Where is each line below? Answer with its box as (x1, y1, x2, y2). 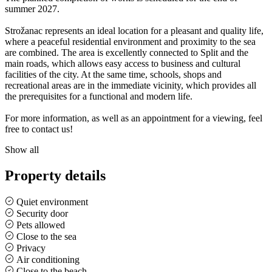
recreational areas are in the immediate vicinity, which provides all (5, 80, 256, 90)
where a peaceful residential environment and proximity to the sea (5, 36, 256, 47)
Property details (5, 167, 106, 183)
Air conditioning (14, 254, 80, 265)
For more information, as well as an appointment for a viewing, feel (5, 112, 262, 123)
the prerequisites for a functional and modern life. (5, 90, 192, 101)
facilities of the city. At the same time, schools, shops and (5, 69, 222, 80)
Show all (5, 144, 39, 155)
